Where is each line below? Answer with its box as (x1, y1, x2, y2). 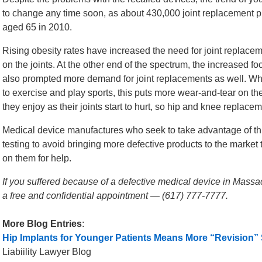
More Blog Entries (2, 219, 82, 229)
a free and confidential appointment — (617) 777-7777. (2, 191, 228, 201)
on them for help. (2, 153, 71, 163)
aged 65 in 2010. (2, 22, 72, 32)
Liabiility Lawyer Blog (2, 247, 91, 257)
